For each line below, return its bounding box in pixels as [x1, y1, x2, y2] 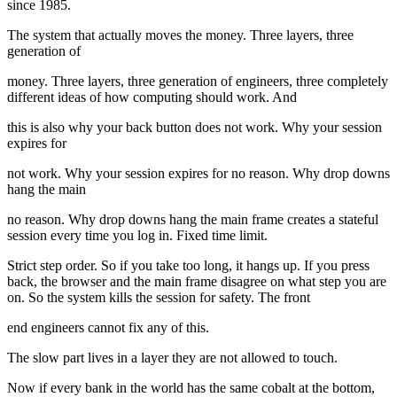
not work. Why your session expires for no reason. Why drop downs [7, 166, 390, 182]
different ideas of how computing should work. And [7, 90, 297, 105]
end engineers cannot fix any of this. [7, 320, 209, 336]
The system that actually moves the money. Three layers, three [7, 27, 354, 43]
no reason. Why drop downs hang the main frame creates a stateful [7, 212, 378, 228]
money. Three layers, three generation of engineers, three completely [7, 74, 388, 90]
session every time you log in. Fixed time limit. [7, 228, 268, 244]
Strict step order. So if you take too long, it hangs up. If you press [7, 258, 370, 274]
